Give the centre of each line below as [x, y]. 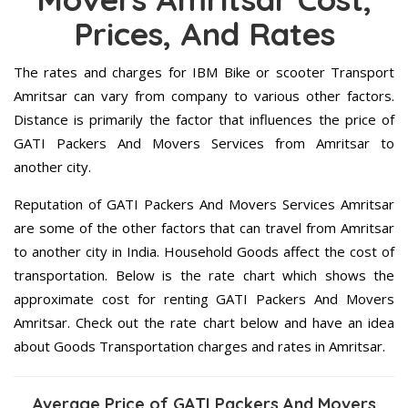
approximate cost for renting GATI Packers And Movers [204, 298]
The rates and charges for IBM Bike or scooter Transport [204, 71]
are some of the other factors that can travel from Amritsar [204, 227]
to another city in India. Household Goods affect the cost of [204, 251]
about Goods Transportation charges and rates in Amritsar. [199, 346]
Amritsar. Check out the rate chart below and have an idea [204, 322]
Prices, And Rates [204, 33]
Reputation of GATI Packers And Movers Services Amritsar [204, 204]
